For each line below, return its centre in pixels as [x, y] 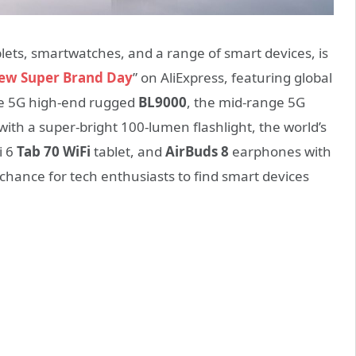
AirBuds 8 [197, 152]
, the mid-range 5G [246, 103]
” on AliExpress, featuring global [232, 78]
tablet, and [130, 152]
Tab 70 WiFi [55, 152]
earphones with [280, 152]
